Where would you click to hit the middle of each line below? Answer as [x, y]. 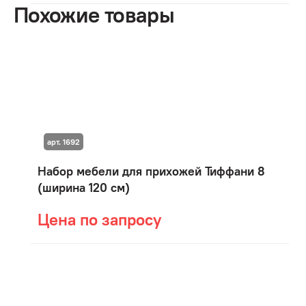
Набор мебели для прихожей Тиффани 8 [151, 171]
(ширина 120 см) [84, 187]
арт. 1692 [63, 141]
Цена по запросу [99, 219]
